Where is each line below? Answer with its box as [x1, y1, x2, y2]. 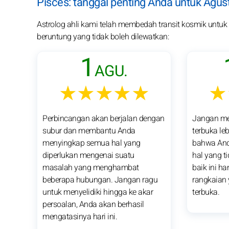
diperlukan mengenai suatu [42, 149, 134, 162]
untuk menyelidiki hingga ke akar [42, 186, 153, 198]
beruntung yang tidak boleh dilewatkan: [37, 30, 169, 43]
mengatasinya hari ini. [42, 210, 117, 223]
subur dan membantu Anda [42, 124, 135, 137]
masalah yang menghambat [42, 161, 139, 174]
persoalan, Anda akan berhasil [42, 198, 144, 211]
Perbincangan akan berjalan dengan [42, 112, 165, 125]
